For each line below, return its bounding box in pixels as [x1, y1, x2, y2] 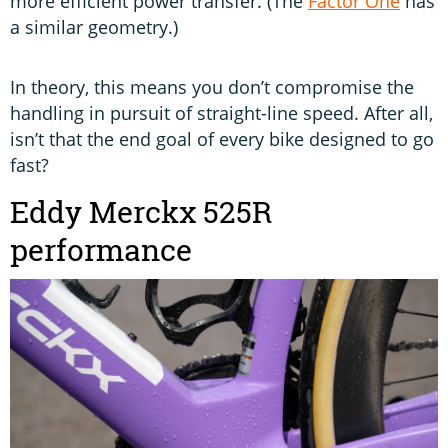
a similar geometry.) [10, 14, 178, 39]
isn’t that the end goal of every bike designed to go [10, 127, 434, 152]
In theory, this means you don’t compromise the [10, 75, 414, 100]
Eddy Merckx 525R [10, 191, 272, 232]
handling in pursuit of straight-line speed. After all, [10, 101, 433, 126]
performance [10, 229, 199, 270]
